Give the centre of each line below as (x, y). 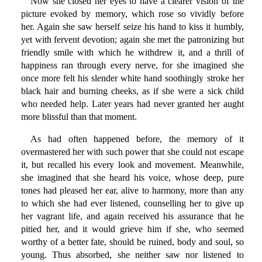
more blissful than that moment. (79, 117)
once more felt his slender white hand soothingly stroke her (132, 78)
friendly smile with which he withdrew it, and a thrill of (132, 53)
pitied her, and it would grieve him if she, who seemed (132, 229)
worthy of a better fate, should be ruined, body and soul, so (132, 242)
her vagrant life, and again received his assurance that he (132, 216)
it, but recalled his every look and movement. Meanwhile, (132, 165)
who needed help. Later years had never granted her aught (132, 104)
